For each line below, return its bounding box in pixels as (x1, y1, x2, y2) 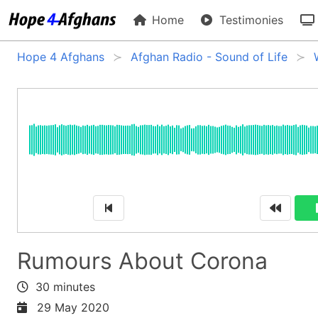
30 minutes (28, 280, 95, 294)
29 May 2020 (30, 300, 109, 314)
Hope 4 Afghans (17, 50, 104, 64)
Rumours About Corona (17, 247, 268, 275)
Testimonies (216, 13, 284, 27)
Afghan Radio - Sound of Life (131, 50, 287, 64)
